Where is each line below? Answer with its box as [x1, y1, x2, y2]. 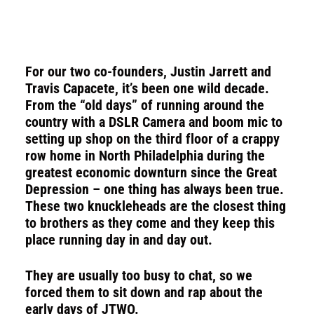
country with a [25, 114, 109, 130]
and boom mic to [185, 114, 282, 130]
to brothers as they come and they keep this [25, 214, 275, 231]
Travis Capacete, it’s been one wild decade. [25, 80, 269, 97]
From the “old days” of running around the [25, 97, 264, 114]
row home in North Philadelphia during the [25, 147, 265, 164]
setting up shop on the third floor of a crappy [25, 130, 280, 147]
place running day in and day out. [25, 231, 212, 248]
